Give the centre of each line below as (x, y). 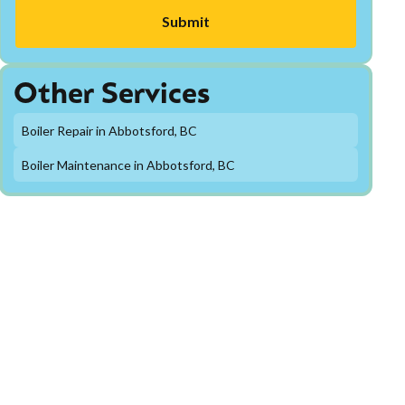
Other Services (111, 96)
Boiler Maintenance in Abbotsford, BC (129, 165)
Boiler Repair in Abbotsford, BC (110, 130)
